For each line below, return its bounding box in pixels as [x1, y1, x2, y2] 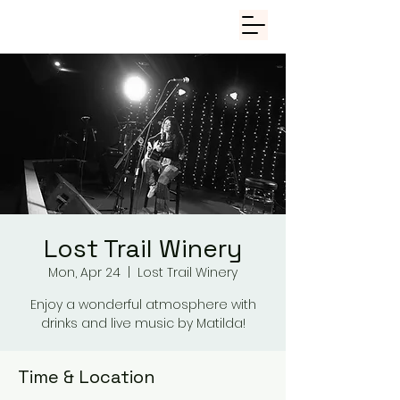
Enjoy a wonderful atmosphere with [29, 296, 256, 313]
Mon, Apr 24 [48, 263, 121, 281]
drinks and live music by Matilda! [40, 314, 246, 332]
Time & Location [18, 365, 155, 388]
